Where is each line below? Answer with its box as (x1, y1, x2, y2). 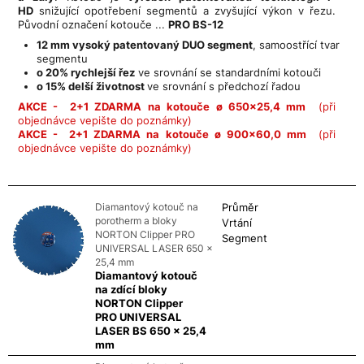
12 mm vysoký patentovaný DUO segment (37, 37, 253, 51)
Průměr (222, 200, 259, 214)
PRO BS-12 (168, 17, 223, 31)
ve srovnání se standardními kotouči (135, 65, 321, 79)
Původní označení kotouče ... (18, 17, 168, 31)
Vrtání (222, 215, 253, 229)
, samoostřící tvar (253, 37, 340, 51)
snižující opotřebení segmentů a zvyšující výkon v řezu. (33, 3, 336, 17)
